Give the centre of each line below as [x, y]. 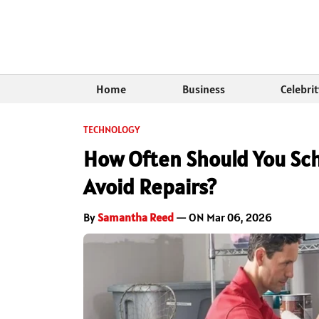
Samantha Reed [136, 218]
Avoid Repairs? [150, 187]
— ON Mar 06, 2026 [223, 218]
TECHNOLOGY [112, 130]
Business [203, 89]
